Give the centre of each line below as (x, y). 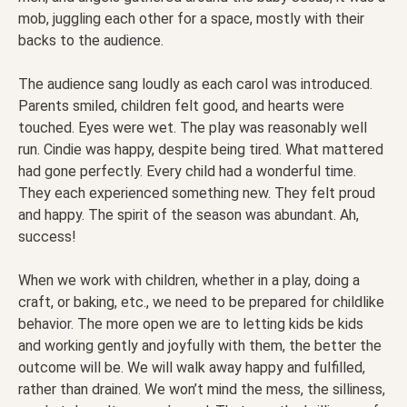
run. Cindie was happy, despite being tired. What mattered (201, 150)
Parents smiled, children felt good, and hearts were (181, 106)
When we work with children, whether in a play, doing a (189, 281)
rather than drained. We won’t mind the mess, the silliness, (202, 390)
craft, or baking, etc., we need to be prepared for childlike (201, 303)
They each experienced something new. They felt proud (197, 194)
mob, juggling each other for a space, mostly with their (191, 19)
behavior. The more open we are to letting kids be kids (191, 324)
